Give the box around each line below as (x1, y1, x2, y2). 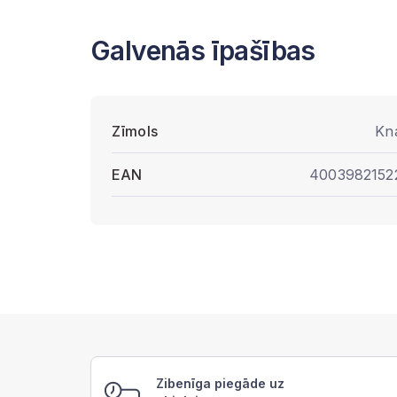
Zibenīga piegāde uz (156, 376, 284, 391)
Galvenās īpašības (90, 35, 315, 66)
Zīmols (112, 122, 158, 140)
